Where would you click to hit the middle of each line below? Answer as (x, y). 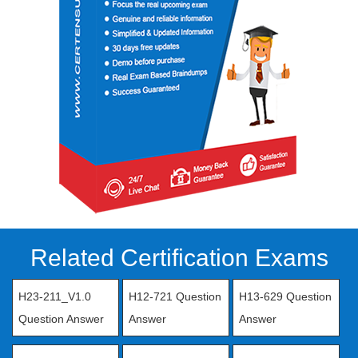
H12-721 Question (175, 296)
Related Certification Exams (179, 258)
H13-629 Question (285, 296)
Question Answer (61, 319)
